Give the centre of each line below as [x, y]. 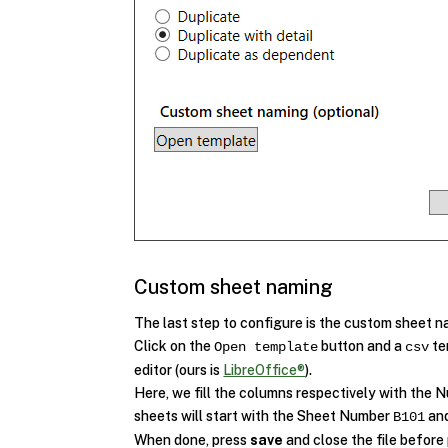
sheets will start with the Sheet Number [264, 415]
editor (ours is [179, 369]
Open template [266, 346]
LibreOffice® [264, 369]
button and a [362, 345]
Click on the [174, 345]
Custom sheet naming [234, 286]
